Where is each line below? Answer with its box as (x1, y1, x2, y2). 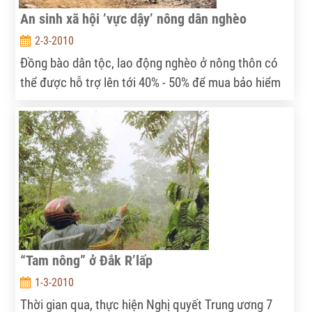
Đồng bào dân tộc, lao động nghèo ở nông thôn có (19, 55, 278, 71)
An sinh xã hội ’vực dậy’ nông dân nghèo (19, 10, 247, 27)
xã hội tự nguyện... (19, 94, 115, 110)
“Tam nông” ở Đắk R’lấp (19, 252, 153, 269)
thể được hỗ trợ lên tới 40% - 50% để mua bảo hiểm (19, 75, 281, 91)
